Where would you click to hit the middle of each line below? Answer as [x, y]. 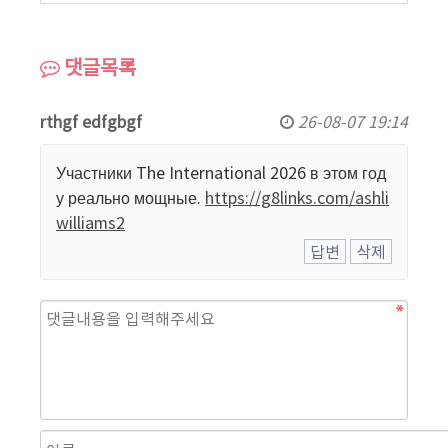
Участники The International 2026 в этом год [221, 171]
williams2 [90, 221]
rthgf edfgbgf [91, 120]
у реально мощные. [130, 196]
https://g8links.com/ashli [297, 196]
